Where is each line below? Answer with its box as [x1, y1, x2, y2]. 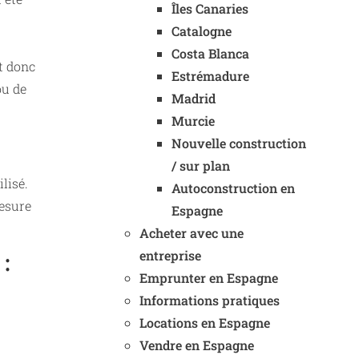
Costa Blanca [171, 45, 249, 62]
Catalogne [171, 22, 232, 39]
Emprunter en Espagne [139, 269, 278, 286]
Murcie [171, 112, 215, 129]
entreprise [139, 247, 201, 264]
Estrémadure [171, 67, 249, 84]
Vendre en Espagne [139, 337, 254, 353]
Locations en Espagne [139, 314, 270, 331]
